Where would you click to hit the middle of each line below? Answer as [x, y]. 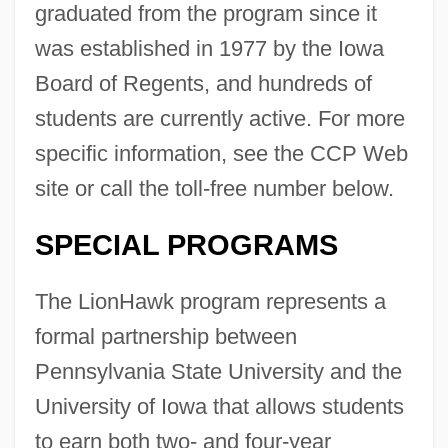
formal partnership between [165, 336]
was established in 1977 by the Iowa [209, 48]
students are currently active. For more [219, 118]
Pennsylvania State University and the [218, 371]
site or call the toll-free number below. [214, 188]
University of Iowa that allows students [219, 406]
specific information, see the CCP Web [221, 153]
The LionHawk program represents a [210, 301]
